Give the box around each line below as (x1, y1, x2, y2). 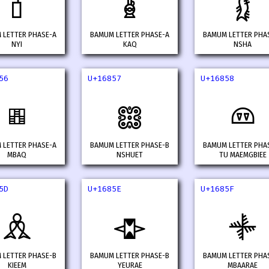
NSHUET (116, 150, 143, 160)
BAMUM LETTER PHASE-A (90, 30, 169, 40)
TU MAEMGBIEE (219, 150, 267, 160)
